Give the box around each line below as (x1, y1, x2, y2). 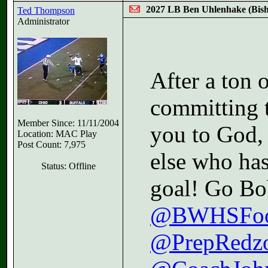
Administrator (17, 16, 69, 26)
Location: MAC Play (17, 129, 97, 139)
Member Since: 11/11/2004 (17, 118, 119, 128)
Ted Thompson (17, 5, 75, 16)
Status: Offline (41, 161, 96, 171)
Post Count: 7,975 (17, 139, 86, 150)
